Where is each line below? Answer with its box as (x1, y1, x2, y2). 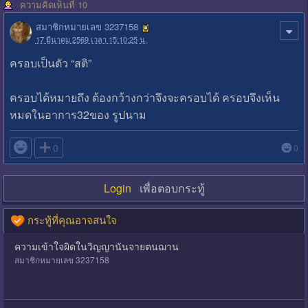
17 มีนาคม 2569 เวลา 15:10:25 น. (35, 34, 147, 45)
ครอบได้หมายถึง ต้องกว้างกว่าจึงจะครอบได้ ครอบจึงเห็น (9, 89, 280, 105)
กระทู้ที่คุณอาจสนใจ (24, 212, 117, 227)
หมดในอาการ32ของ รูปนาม (9, 106, 146, 122)
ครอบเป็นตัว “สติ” (9, 54, 91, 71)
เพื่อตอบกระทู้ (131, 179, 205, 196)
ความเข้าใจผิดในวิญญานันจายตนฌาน (14, 239, 179, 254)
